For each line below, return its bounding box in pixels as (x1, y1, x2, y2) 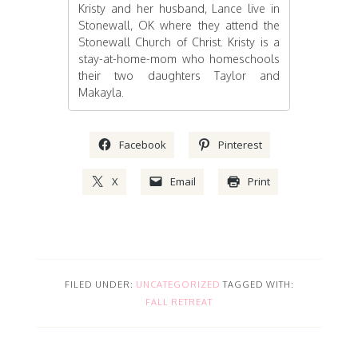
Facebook (119, 137, 166, 152)
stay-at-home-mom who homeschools (78, 51, 280, 66)
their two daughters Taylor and (78, 68, 280, 82)
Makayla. (78, 85, 124, 99)
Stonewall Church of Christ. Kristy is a (78, 34, 280, 49)
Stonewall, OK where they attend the (78, 18, 280, 32)
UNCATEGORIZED (135, 278, 221, 290)
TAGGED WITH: (222, 278, 294, 290)
